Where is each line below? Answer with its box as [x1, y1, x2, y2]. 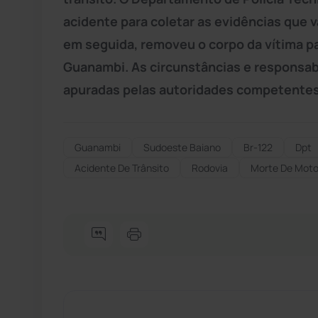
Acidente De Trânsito [75, 160, 169, 175]
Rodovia [192, 160, 228, 175]
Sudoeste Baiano [143, 140, 221, 154]
